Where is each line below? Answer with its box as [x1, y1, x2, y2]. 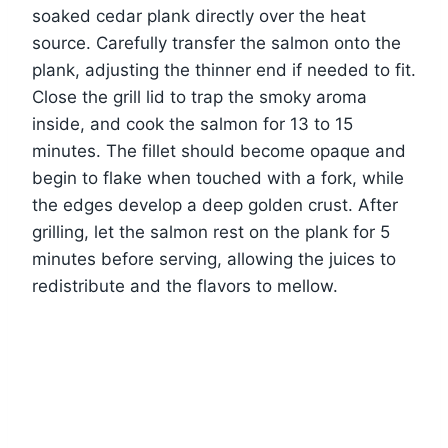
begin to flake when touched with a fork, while [32, 167, 404, 188]
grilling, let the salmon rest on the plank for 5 [32, 221, 390, 242]
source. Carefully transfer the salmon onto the [32, 32, 401, 53]
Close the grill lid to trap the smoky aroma [32, 86, 367, 107]
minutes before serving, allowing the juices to [32, 248, 396, 269]
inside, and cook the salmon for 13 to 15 [32, 113, 353, 134]
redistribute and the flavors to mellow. [32, 275, 338, 296]
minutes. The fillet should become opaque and [32, 140, 406, 161]
